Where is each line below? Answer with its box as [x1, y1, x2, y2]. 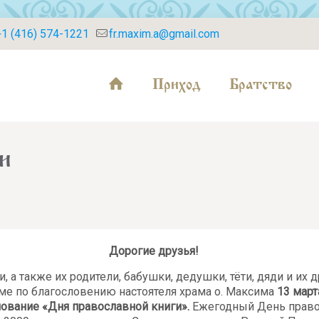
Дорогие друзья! [109, 244, 199, 258]
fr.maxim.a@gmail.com [109, 27, 219, 41]
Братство [229, 78, 292, 85]
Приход [152, 78, 201, 85]
